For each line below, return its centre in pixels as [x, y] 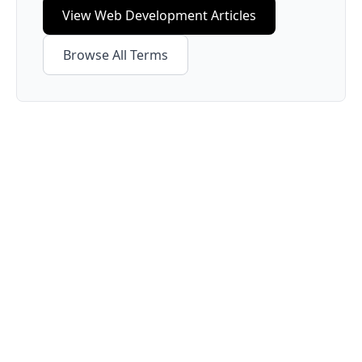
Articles [232, 15]
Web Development [151, 15]
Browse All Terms [116, 55]
